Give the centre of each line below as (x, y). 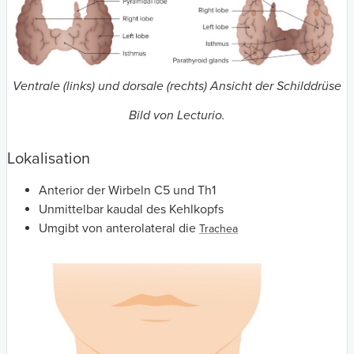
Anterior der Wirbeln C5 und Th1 (127, 190)
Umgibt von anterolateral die (119, 228)
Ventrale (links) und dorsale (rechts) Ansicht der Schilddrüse (177, 87)
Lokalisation (49, 158)
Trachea (218, 228)
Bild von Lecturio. (177, 115)
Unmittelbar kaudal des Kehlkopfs (131, 209)
